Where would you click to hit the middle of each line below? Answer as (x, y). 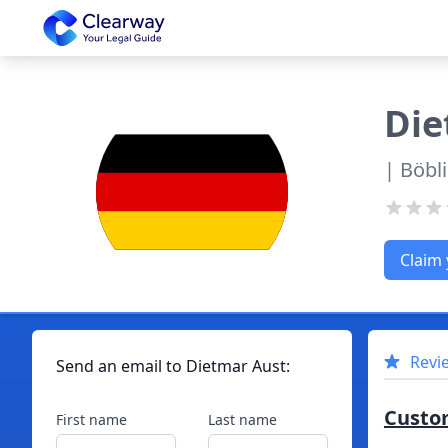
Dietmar (217, 366)
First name (91, 419)
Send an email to (121, 366)
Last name (242, 419)
